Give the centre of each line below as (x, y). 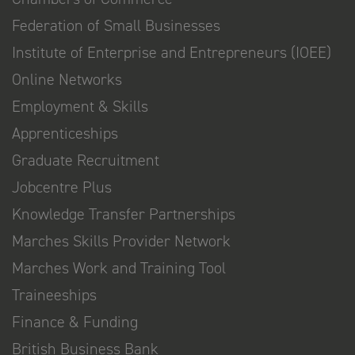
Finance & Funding (75, 321)
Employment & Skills (80, 106)
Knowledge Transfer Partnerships (124, 214)
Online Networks (67, 79)
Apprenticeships (65, 133)
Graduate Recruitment (86, 160)
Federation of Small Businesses (116, 25)
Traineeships (54, 294)
